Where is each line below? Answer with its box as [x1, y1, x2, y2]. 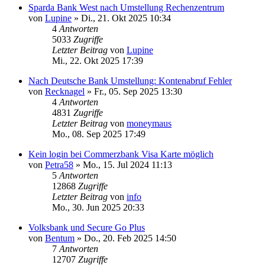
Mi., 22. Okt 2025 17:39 [52, 55, 143, 66]
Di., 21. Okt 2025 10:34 [81, 12, 171, 23]
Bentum [45, 232, 75, 243]
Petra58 [45, 159, 73, 170]
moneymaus [127, 118, 172, 128]
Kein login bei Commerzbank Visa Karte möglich [28, 148, 214, 159]
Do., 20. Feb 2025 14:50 [84, 232, 176, 243]
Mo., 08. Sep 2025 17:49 [52, 128, 146, 139]
